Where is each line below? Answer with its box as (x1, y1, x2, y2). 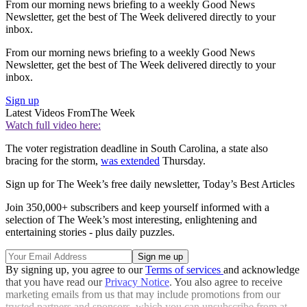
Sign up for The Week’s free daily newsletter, (5, 178, 203, 191)
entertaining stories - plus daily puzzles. (5, 226, 175, 238)
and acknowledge (223, 264, 299, 276)
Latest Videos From (5, 107, 90, 119)
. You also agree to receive (169, 276, 282, 288)
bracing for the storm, (5, 155, 101, 167)
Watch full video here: (5, 119, 101, 132)
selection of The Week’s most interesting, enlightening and (5, 214, 257, 226)
